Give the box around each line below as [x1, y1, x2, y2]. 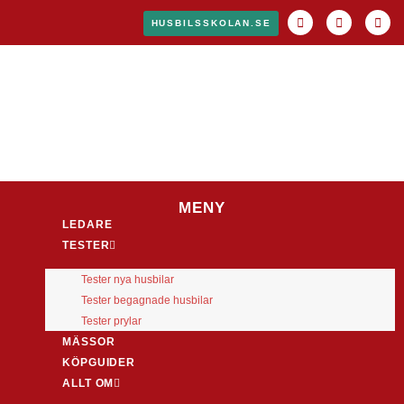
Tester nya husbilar [81, 272, 174, 286]
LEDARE [62, 217, 113, 231]
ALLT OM [62, 376, 115, 390]
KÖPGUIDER [62, 355, 136, 369]
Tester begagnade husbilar [81, 293, 213, 307]
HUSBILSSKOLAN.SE [151, 18, 271, 28]
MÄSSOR [62, 335, 115, 348]
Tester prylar [81, 314, 142, 327]
